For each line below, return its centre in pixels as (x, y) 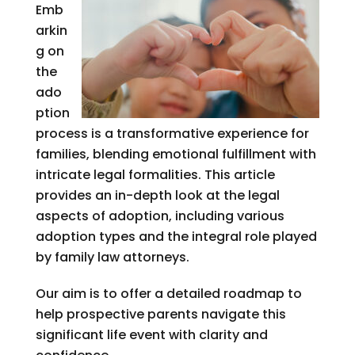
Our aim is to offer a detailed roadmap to (168, 293)
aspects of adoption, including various (160, 216)
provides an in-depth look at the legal (157, 195)
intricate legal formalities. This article (155, 174)
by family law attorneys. (112, 257)
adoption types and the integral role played (176, 236)
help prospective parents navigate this (160, 314)
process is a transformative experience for (172, 133)
